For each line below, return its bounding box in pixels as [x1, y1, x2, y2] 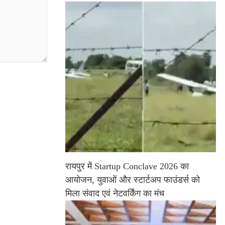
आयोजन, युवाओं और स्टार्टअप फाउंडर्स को [65, 175, 200, 185]
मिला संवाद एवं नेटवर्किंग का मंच [65, 188, 164, 199]
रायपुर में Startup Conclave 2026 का [65, 161, 189, 172]
